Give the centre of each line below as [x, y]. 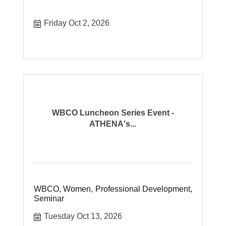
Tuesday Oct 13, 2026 [83, 216]
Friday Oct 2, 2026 [77, 23]
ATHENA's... [113, 124]
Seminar [49, 199]
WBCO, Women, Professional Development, [113, 189]
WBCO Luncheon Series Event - [113, 113]
